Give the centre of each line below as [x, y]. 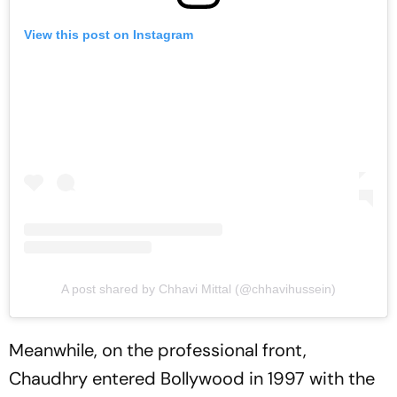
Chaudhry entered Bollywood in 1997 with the [192, 379]
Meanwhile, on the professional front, [158, 350]
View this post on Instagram [109, 34]
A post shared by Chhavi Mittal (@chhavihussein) [198, 289]
